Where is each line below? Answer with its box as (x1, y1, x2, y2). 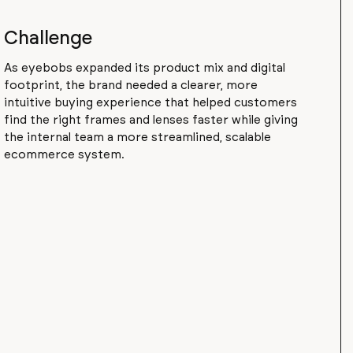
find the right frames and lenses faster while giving (4, 114, 299, 127)
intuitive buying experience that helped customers (4, 97, 298, 110)
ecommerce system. (4, 149, 125, 162)
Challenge (4, 29, 93, 49)
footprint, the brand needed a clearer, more (4, 80, 258, 92)
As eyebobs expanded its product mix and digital (4, 62, 286, 75)
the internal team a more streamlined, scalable (4, 132, 272, 144)
